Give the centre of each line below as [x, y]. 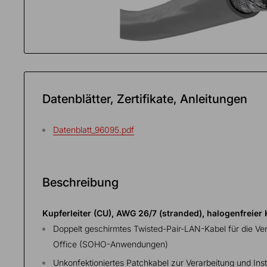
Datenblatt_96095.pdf [94, 129]
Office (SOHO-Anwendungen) [111, 244]
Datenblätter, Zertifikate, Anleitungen [145, 99]
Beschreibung [80, 182]
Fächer [40, 35]
